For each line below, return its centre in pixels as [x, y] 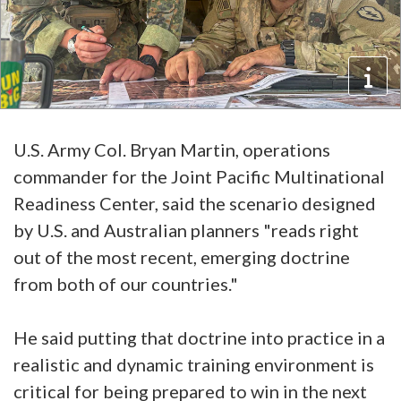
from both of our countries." [126, 283]
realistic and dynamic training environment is [194, 364]
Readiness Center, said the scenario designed [195, 203]
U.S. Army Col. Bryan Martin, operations [172, 149]
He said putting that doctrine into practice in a [199, 337]
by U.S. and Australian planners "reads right [186, 230]
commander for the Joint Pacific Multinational [199, 176]
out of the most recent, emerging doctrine [182, 256]
